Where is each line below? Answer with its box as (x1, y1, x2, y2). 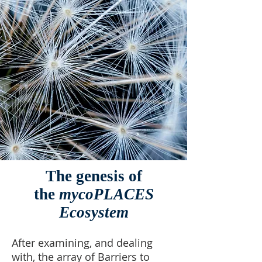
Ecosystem (58, 204, 129, 221)
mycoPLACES (58, 185, 154, 203)
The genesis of (45, 167, 142, 185)
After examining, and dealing (12, 236, 153, 250)
